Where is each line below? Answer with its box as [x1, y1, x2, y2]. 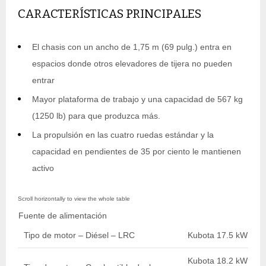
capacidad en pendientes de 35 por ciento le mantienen [32, 147, 241, 156]
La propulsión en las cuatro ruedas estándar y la [32, 130, 214, 140]
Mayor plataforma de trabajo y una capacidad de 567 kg [32, 94, 243, 104]
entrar [32, 75, 55, 85]
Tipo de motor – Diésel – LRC [24, 230, 135, 240]
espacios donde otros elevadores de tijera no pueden [32, 59, 232, 68]
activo [32, 163, 54, 173]
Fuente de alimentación [18, 211, 107, 220]
